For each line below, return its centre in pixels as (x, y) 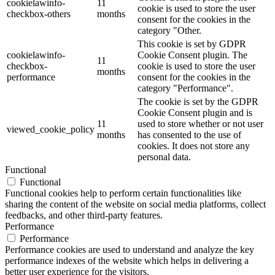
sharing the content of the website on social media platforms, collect (135, 204)
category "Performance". (185, 88)
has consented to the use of (189, 134)
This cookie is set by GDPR (192, 44)
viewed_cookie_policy (51, 129)
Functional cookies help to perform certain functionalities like (123, 193)
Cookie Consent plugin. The (192, 55)
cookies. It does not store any (194, 145)
